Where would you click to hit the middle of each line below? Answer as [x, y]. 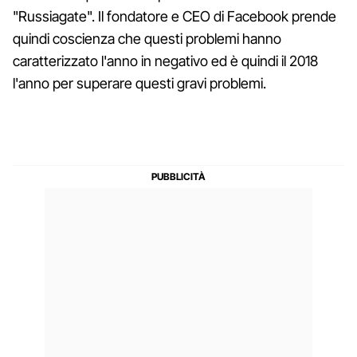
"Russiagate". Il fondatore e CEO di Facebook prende [175, 16]
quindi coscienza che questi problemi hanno [147, 38]
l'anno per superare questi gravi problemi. [139, 83]
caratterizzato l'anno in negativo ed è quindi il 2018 [165, 61]
